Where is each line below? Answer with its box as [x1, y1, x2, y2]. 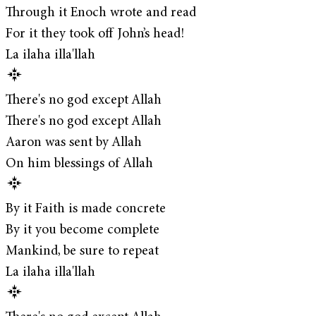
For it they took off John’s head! [6, 25, 184, 42]
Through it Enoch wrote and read [6, 4, 196, 21]
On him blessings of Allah [6, 155, 153, 172]
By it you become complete [6, 221, 159, 238]
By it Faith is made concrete [6, 200, 166, 217]
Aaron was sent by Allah [6, 134, 142, 151]
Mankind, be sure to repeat [6, 243, 159, 260]
